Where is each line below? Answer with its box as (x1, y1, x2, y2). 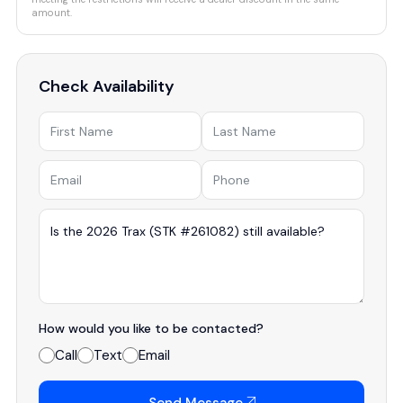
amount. (31, 6, 72, 19)
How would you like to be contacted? (39, 320, 264, 336)
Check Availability (39, 76, 175, 97)
